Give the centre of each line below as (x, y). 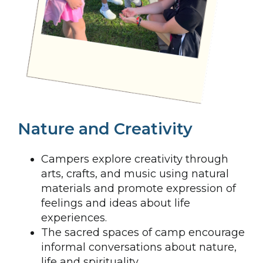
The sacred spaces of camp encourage (143, 233)
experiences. (74, 218)
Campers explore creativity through (135, 159)
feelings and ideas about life (116, 203)
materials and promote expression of (139, 189)
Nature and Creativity (105, 129)
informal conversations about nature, (139, 247)
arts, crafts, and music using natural (135, 174)
